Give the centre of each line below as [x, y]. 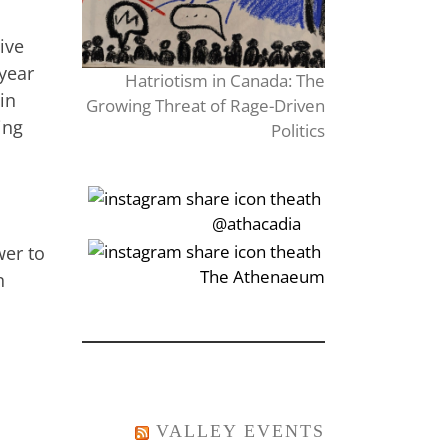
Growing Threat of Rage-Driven [205, 106]
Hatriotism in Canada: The [224, 81]
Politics [297, 131]
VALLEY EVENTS [240, 430]
